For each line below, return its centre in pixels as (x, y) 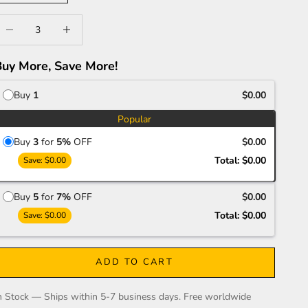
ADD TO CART (134, 262)
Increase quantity (88, 22)
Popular (135, 119)
